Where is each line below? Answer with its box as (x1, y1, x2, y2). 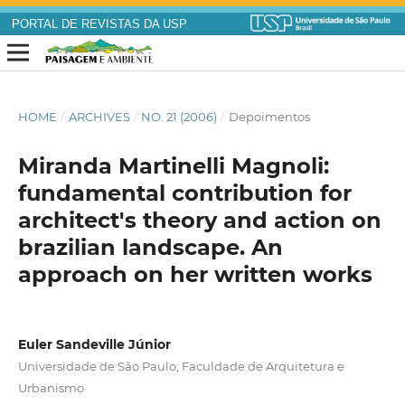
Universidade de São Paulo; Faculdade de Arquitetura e (17, 359, 344, 374)
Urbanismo (17, 381, 84, 396)
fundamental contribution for (17, 180, 352, 207)
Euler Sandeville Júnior (17, 336, 171, 353)
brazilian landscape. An (17, 234, 283, 261)
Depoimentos (228, 109, 310, 125)
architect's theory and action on (17, 207, 381, 234)
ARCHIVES (68, 109, 130, 125)
